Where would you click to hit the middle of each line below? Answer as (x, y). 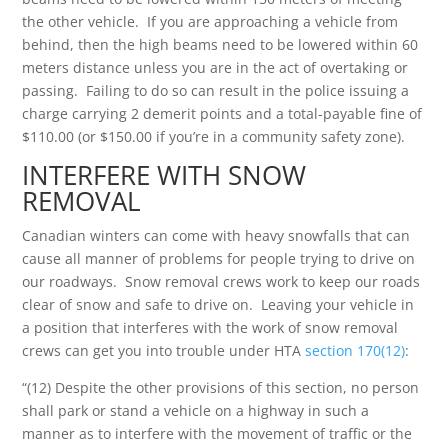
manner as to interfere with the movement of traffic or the (217, 433)
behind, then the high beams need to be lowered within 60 (220, 44)
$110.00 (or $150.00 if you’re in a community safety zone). (214, 136)
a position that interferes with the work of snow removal (210, 327)
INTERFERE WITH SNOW (164, 175)
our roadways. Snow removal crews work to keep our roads (221, 281)
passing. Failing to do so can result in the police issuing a (216, 90)
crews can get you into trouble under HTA (164, 350)
